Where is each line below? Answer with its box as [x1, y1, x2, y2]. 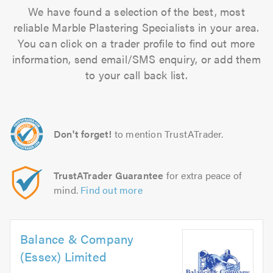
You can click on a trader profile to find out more [18, 35, 255, 51]
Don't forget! [54, 127, 112, 141]
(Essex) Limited [20, 247, 107, 265]
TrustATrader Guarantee [54, 168, 164, 182]
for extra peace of [163, 168, 243, 182]
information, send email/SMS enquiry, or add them [12, 51, 261, 66]
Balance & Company [20, 230, 134, 247]
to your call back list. [85, 67, 188, 82]
